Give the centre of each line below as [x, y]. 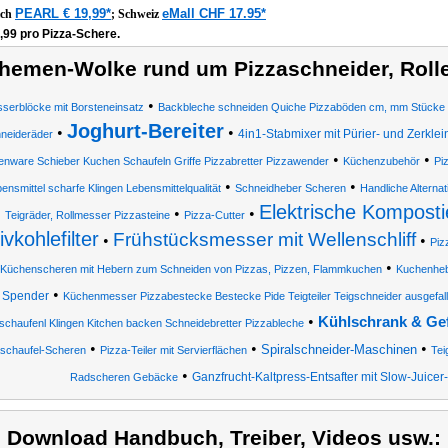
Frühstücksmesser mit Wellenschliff [264, 239]
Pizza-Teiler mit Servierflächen [173, 350]
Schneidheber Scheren [290, 188]
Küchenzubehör [381, 161]
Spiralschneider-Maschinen [339, 349]
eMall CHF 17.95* [214, 13]
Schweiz [140, 14]
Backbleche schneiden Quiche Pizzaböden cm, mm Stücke [301, 107]
